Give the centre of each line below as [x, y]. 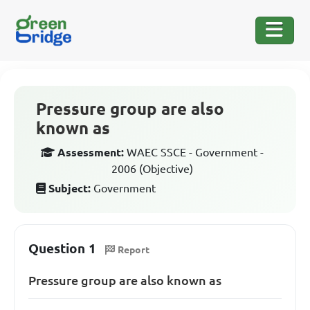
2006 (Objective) [152, 169]
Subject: [70, 188]
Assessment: [91, 152]
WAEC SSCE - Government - [195, 152]
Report [134, 249]
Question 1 [62, 248]
